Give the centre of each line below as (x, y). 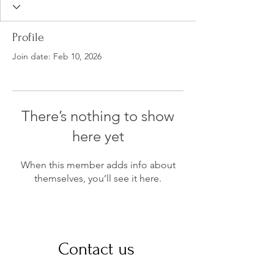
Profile (28, 37)
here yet (98, 136)
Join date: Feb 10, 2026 (57, 56)
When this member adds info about (98, 165)
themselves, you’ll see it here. (98, 178)
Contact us (98, 249)
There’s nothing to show (98, 116)
